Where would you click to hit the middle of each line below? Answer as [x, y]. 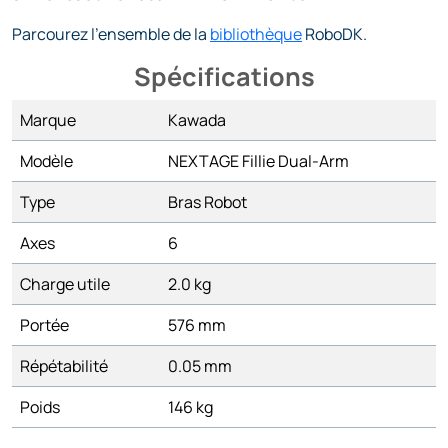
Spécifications [224, 76]
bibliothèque [256, 34]
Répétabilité [64, 366]
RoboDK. [334, 34]
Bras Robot [207, 202]
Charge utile [65, 284]
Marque [48, 120]
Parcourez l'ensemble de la [111, 34]
